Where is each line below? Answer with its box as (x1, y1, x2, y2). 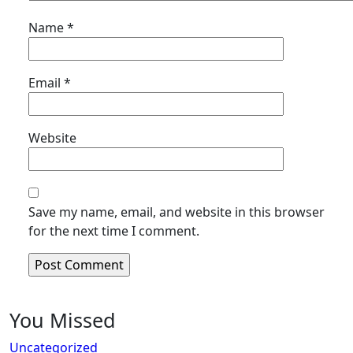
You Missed (9, 307, 116, 333)
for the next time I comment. (28, 222, 199, 240)
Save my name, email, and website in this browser (28, 203, 325, 221)
